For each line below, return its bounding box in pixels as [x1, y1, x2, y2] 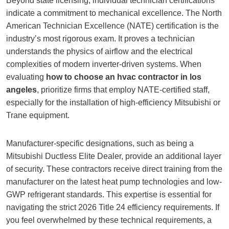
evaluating [6, 73, 46, 81]
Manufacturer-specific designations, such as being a [6, 139, 194, 148]
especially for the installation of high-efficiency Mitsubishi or [6, 98, 220, 107]
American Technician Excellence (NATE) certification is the [6, 21, 219, 30]
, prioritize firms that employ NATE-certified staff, [37, 85, 210, 94]
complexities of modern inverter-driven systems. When [6, 60, 201, 68]
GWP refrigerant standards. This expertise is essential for [6, 190, 212, 199]
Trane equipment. [6, 111, 70, 120]
